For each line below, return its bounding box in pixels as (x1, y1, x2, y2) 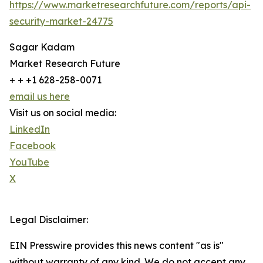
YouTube (9, 156, 49, 168)
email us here (9, 90, 70, 103)
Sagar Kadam (9, 41, 75, 53)
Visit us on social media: (9, 107, 116, 119)
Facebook (9, 140, 56, 152)
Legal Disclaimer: (9, 214, 88, 226)
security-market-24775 (9, 15, 113, 28)
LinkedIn (9, 123, 50, 136)
